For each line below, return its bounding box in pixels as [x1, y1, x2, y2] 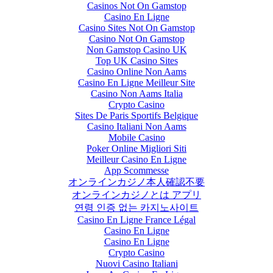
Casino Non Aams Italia [90, 88, 183, 99]
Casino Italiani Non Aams [87, 121, 186, 132]
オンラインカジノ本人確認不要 [68, 177, 205, 188]
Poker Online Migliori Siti [87, 143, 186, 154]
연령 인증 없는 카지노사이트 [74, 202, 199, 213]
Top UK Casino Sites [95, 55, 178, 66]
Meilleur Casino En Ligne [87, 154, 186, 165]
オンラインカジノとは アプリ [72, 190, 201, 200]
